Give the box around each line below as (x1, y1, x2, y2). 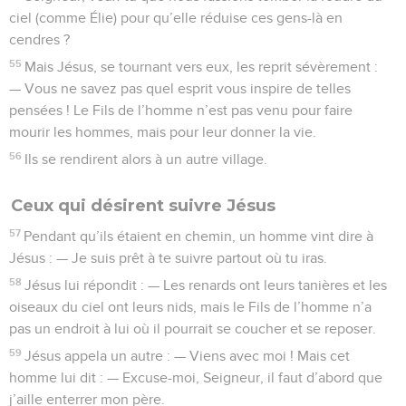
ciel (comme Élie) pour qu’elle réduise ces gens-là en (9, 10, 343, 25)
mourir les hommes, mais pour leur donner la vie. (9, 124, 316, 140)
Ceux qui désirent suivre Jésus (11, 195, 275, 216)
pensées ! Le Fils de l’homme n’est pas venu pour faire (9, 102, 353, 118)
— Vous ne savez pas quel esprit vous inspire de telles (9, 81, 351, 96)
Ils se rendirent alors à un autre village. (24, 151, 268, 167)
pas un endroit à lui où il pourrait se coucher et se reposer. (9, 321, 376, 336)
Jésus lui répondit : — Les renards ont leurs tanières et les (24, 277, 388, 293)
